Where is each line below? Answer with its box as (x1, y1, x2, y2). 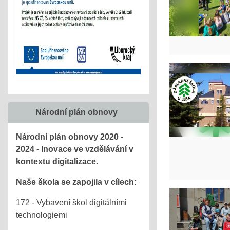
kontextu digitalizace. (16, 157, 98, 166)
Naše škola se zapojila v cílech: (16, 178, 137, 186)
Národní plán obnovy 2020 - (16, 132, 123, 141)
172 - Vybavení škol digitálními (16, 198, 127, 207)
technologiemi (16, 210, 67, 219)
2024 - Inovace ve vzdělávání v (16, 145, 133, 154)
